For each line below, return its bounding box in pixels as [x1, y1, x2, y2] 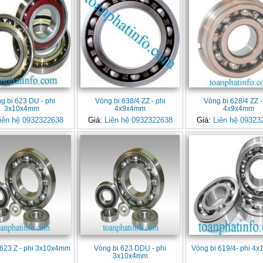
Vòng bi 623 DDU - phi [94, 244, 167, 252]
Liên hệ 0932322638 [104, 116, 173, 125]
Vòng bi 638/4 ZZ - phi [95, 97, 166, 105]
